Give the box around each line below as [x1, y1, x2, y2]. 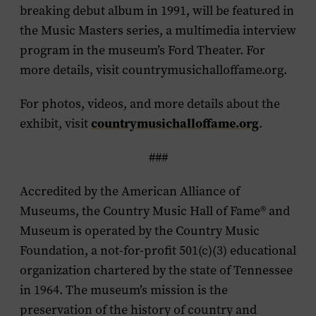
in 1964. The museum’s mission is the [20, 281, 228, 298]
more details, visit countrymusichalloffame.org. [20, 61, 287, 78]
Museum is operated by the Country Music [20, 222, 260, 239]
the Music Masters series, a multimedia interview [20, 22, 296, 39]
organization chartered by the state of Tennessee [20, 262, 293, 279]
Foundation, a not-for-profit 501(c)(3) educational [20, 242, 296, 259]
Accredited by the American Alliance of [20, 183, 240, 200]
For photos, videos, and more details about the [20, 95, 280, 112]
